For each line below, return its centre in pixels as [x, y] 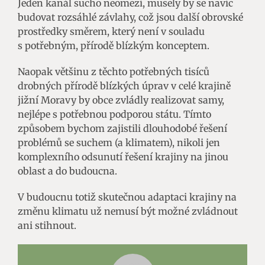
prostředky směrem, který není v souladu [111, 31]
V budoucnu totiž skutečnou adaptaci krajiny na [127, 197]
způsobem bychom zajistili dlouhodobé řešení [122, 128]
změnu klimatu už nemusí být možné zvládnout [128, 211]
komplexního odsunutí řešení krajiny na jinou [123, 156]
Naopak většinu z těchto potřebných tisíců [114, 71]
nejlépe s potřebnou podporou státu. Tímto [114, 114]
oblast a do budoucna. [67, 171]
